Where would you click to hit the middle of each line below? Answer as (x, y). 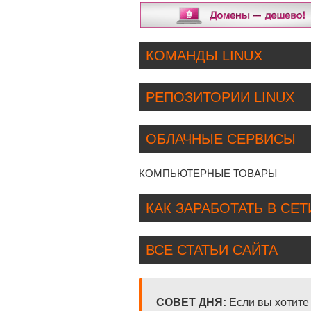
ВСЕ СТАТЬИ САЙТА (212, 250)
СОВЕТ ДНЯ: (191, 302)
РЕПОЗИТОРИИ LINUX (220, 98)
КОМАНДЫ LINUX (204, 56)
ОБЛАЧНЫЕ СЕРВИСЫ (221, 139)
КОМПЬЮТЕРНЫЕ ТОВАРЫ (208, 174)
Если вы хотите (268, 302)
